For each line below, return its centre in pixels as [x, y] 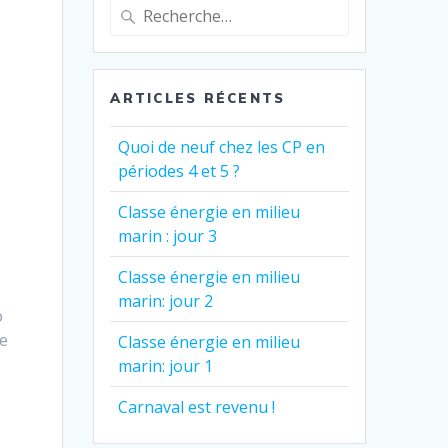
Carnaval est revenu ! [197, 406]
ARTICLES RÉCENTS [198, 97]
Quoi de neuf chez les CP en [222, 146]
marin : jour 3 [168, 235]
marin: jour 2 [166, 300]
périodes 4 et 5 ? [179, 170]
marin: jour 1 [166, 365]
